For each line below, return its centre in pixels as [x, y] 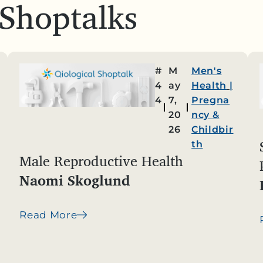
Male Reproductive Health [102, 161]
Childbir [213, 129]
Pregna [211, 100]
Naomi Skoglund [75, 180]
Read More [48, 215]
